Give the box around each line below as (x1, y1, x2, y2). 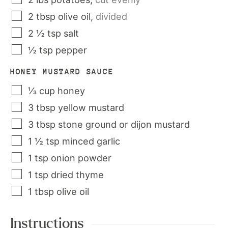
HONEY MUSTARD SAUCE (10, 67, 114, 76)
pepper (55, 45, 87, 55)
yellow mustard (58, 102, 124, 113)
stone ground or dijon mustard (58, 119, 190, 130)
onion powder (51, 153, 111, 163)
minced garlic (62, 136, 120, 147)
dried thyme (51, 169, 104, 180)
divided (96, 11, 127, 22)
